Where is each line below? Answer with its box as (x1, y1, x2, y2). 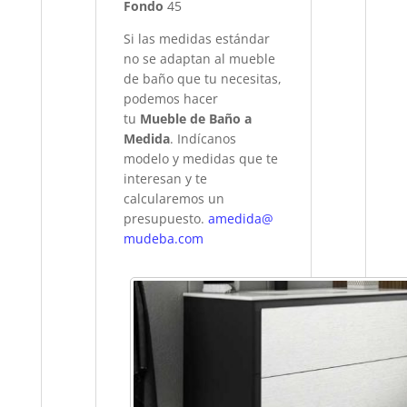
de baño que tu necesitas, (124, 70, 283, 88)
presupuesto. (124, 210, 209, 228)
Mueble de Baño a (140, 110, 253, 128)
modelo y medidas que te (124, 150, 279, 168)
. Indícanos (170, 130, 237, 148)
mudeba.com (124, 230, 204, 248)
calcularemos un (124, 190, 225, 208)
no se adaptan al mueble (124, 50, 276, 68)
